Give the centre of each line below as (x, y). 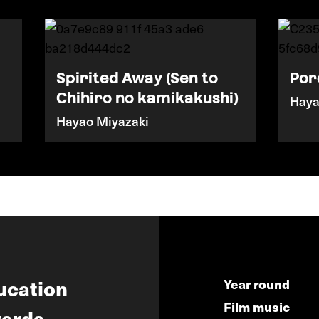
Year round (256, 284)
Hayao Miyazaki (102, 121)
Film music (256, 307)
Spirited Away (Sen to (137, 78)
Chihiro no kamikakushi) (147, 98)
